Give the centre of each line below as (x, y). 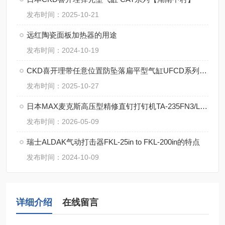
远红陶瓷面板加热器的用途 (72, 35)
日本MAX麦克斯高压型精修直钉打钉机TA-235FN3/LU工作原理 (204, 106)
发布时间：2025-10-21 (63, 15)
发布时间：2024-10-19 (63, 50)
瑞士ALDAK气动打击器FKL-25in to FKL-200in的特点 (113, 142)
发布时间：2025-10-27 (63, 86)
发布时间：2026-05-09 (63, 122)
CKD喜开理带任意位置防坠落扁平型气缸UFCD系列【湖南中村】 (203, 71)
